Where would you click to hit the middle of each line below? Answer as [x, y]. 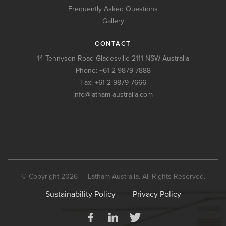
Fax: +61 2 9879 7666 [113, 82]
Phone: [87, 70]
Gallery [113, 21]
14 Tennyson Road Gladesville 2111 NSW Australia [113, 58]
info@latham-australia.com [113, 94]
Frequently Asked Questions [113, 9]
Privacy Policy [157, 194]
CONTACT [113, 44]
